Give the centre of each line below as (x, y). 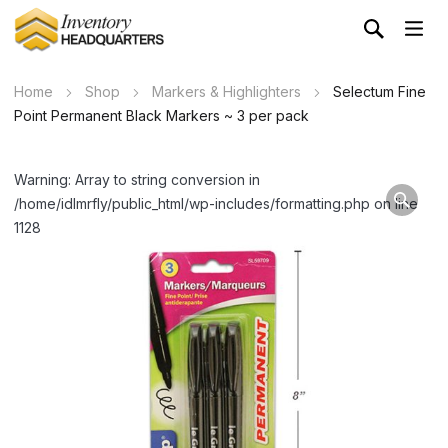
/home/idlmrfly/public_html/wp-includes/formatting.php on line (216, 203)
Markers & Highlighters (226, 91)
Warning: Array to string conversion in (137, 179)
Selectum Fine (379, 91)
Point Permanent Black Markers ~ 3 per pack (161, 115)
